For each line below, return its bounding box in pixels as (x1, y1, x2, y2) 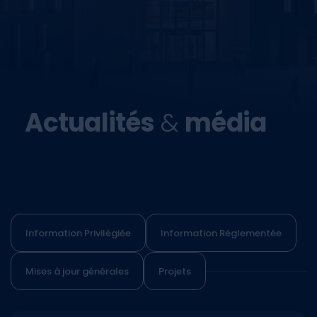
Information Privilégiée (25, 226, 131, 240)
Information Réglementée (161, 226, 282, 240)
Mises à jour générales (25, 264, 129, 278)
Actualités (25, 105, 154, 141)
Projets (158, 264, 191, 278)
